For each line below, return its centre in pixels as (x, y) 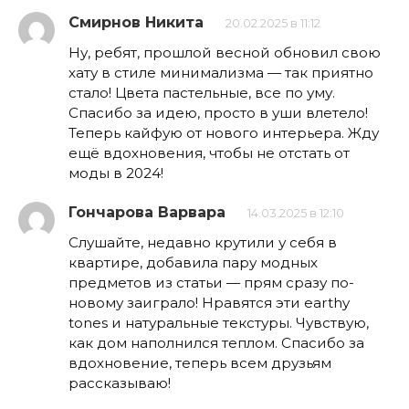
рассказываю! (120, 383)
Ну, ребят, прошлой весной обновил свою (225, 52)
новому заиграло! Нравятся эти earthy (209, 302)
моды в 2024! (116, 173)
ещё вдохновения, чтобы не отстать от (209, 152)
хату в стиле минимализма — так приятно (221, 72)
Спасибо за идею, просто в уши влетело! (218, 112)
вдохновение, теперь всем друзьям (200, 362)
